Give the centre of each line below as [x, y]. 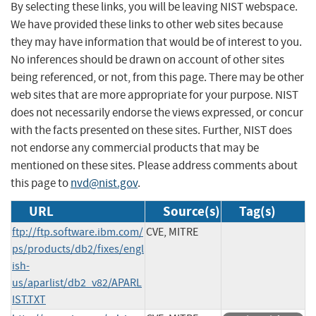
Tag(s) [257, 211]
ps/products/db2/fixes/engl [78, 249]
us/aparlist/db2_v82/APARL [77, 282]
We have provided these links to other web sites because [147, 24]
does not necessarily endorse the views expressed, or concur [157, 112]
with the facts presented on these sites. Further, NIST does [151, 130]
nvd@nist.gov [104, 183]
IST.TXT [29, 299]
